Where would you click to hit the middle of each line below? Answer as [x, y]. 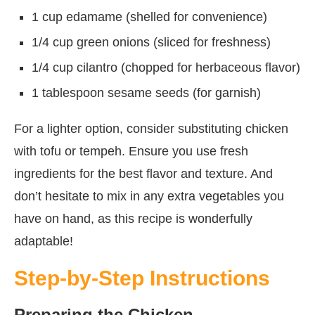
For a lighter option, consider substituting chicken [151, 128]
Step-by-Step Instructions [142, 278]
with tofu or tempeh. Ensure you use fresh [131, 151]
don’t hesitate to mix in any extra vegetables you [149, 196]
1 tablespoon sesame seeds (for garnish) [146, 92]
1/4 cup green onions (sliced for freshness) [151, 42]
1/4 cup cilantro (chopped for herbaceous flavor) [166, 67]
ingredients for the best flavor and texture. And [143, 173]
